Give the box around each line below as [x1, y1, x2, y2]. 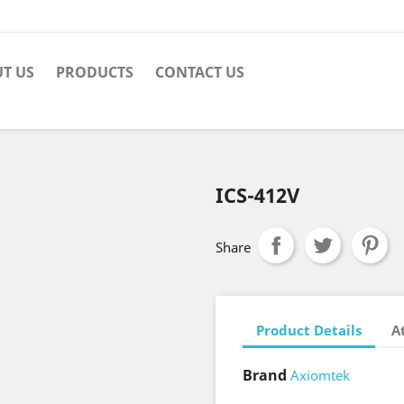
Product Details [256, 320, 362, 339]
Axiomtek [290, 366, 350, 385]
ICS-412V [216, 181, 299, 209]
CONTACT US [155, 62, 244, 82]
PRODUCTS [56, 62, 133, 82]
